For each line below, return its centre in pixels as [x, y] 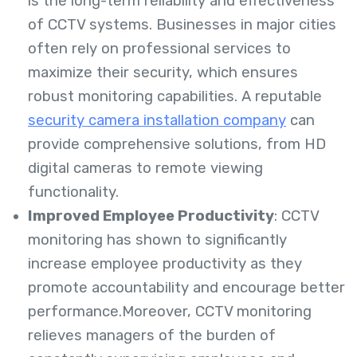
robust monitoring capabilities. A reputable [175, 97]
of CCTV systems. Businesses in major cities [182, 25]
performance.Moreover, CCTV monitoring [170, 312]
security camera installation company [157, 121]
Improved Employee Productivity [151, 216]
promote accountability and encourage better [186, 288]
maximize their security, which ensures [163, 73]
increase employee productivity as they [165, 264]
